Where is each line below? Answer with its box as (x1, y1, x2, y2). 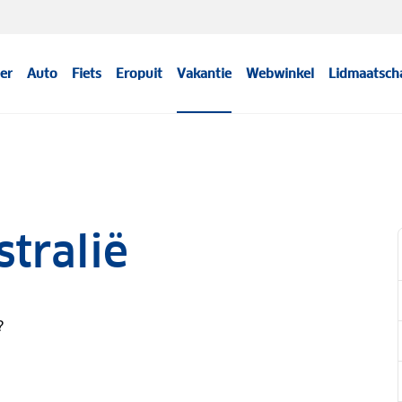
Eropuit (116, 66, 163, 82)
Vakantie (177, 66, 232, 82)
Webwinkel (246, 66, 315, 82)
